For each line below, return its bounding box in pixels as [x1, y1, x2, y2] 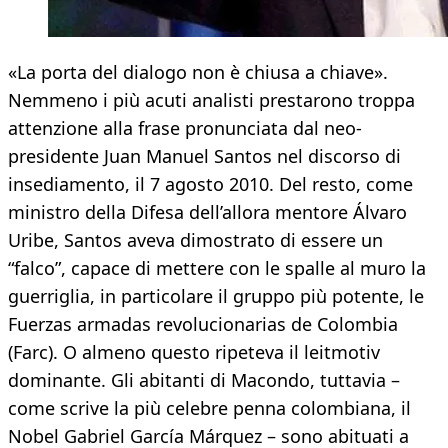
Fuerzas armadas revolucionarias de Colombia [8, 312, 398, 337]
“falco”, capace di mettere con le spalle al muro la [8, 256, 426, 281]
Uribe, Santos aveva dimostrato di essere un [8, 228, 383, 253]
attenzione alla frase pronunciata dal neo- [8, 116, 362, 141]
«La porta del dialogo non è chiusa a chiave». [8, 60, 388, 85]
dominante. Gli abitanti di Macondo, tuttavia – [8, 368, 400, 393]
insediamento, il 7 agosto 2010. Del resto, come [8, 172, 413, 197]
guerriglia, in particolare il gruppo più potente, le [8, 284, 424, 309]
